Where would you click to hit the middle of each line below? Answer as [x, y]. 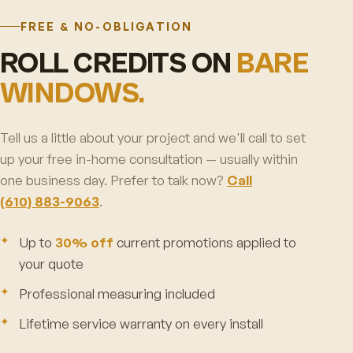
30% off [84, 243]
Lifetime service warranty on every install [141, 324]
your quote [51, 264]
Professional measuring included [117, 294]
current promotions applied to [205, 243]
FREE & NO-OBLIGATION [107, 26]
